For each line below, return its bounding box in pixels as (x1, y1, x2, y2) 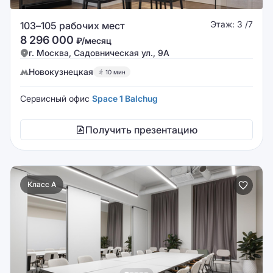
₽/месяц (76, 35, 112, 46)
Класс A (27, 180, 56, 189)
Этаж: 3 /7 (210, 19, 253, 29)
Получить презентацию (85, 124, 197, 136)
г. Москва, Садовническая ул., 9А (29, 48, 169, 58)
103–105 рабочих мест (20, 19, 125, 32)
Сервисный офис (20, 93, 92, 104)
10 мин (105, 68, 126, 76)
